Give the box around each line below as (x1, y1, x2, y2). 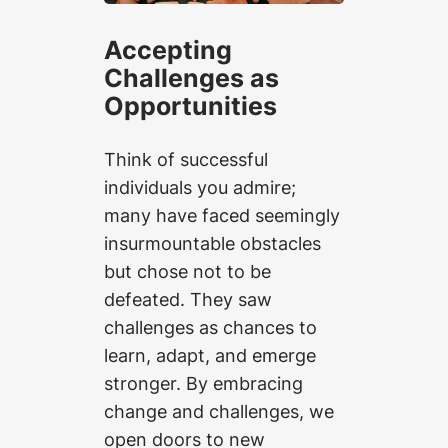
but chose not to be (104, 260, 271, 283)
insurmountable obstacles (104, 232, 321, 255)
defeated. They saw (104, 288, 272, 311)
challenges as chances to (104, 316, 317, 339)
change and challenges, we (104, 400, 334, 423)
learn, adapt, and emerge (104, 344, 316, 367)
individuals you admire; (104, 176, 296, 199)
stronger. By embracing (104, 372, 303, 395)
